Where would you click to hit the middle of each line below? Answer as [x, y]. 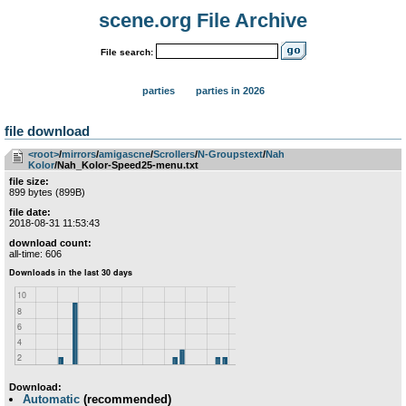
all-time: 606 [35, 254]
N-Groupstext [230, 154]
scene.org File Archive [203, 20]
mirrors [79, 154]
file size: [29, 181]
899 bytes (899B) [47, 192]
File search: [126, 52]
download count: [50, 243]
